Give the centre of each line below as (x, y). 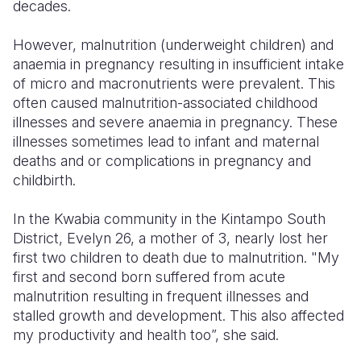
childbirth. (44, 180)
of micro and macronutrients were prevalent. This (174, 83)
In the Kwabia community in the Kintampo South (169, 219)
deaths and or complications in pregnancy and (162, 161)
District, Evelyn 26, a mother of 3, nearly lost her (170, 238)
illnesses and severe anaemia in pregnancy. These (175, 122)
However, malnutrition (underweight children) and (173, 45)
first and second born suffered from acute (149, 277)
